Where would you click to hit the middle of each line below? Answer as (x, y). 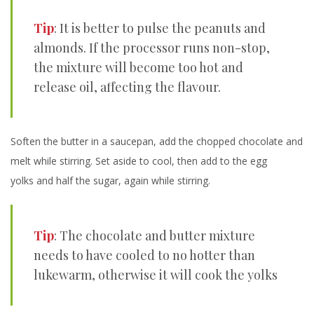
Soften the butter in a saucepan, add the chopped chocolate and (157, 142)
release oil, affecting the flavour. (127, 87)
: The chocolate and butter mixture (155, 236)
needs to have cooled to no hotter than (144, 255)
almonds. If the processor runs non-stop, (152, 48)
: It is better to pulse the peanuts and (160, 28)
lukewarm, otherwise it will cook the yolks (156, 275)
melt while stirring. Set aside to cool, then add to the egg (139, 161)
